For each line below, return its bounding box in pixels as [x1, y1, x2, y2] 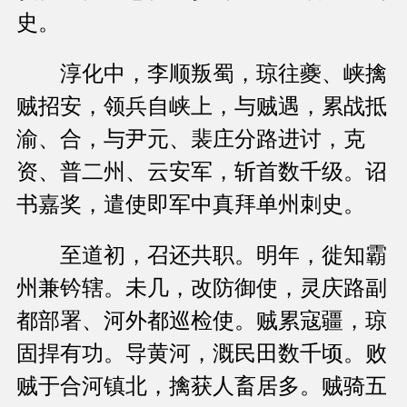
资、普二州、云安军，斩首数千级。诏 [16, 160, 387, 184]
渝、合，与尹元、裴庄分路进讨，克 [16, 127, 365, 152]
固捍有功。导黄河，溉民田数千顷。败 [16, 342, 387, 366]
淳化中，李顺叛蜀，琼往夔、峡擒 [16, 62, 387, 86]
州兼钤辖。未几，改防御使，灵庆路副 [16, 276, 387, 301]
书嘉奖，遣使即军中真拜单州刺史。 [16, 193, 365, 217]
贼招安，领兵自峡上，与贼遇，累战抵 [16, 94, 387, 119]
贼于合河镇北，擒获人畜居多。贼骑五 [16, 374, 387, 399]
